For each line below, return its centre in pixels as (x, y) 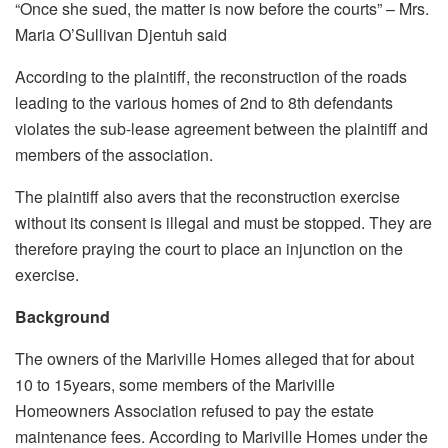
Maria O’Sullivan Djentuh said (121, 35)
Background (62, 317)
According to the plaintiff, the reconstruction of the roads (211, 77)
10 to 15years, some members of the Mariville (175, 385)
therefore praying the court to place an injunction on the (209, 249)
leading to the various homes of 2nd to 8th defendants (204, 103)
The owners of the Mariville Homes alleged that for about (214, 359)
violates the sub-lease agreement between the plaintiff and (221, 129)
